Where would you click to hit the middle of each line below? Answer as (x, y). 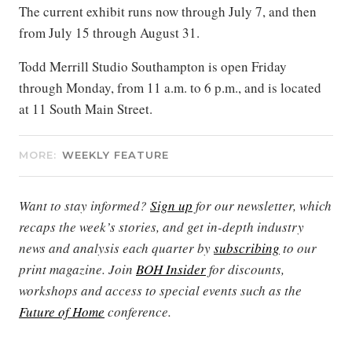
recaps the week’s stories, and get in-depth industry (161, 226)
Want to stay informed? (84, 205)
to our (298, 247)
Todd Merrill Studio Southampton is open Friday (153, 66)
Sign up (171, 205)
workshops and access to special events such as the (160, 290)
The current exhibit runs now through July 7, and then (168, 11)
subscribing (247, 247)
